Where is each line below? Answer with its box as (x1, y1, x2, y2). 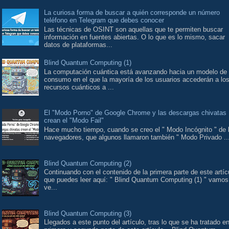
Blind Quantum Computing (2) (44, 159, 132, 167)
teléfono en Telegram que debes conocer (44, 16, 165, 24)
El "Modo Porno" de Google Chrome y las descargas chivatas (44, 109, 227, 117)
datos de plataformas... (44, 40, 113, 49)
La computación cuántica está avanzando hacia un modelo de (44, 67, 227, 76)
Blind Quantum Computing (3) (44, 209, 132, 217)
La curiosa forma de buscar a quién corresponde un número (44, 8, 220, 16)
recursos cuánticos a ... (44, 83, 114, 91)
